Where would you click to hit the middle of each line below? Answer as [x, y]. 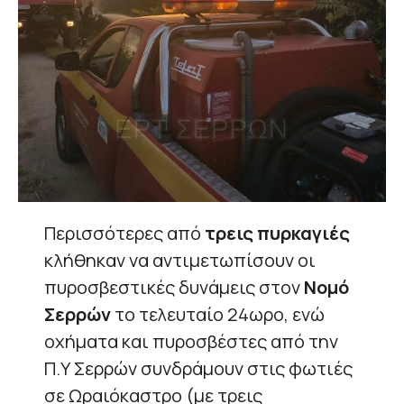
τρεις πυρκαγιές [275, 233]
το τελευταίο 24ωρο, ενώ [220, 314]
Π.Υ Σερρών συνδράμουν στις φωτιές [198, 368]
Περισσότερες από [123, 233]
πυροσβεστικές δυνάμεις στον [172, 287]
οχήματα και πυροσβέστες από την [191, 341]
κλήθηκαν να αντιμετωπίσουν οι [180, 260]
